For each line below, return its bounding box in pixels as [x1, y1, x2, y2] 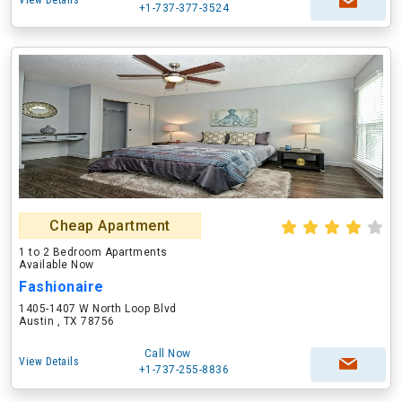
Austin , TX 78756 [19, 315, 115, 328]
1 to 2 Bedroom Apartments [19, 246, 168, 258]
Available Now [19, 258, 94, 271]
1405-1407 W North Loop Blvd [19, 302, 177, 315]
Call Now [144, 347, 191, 360]
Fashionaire [19, 278, 104, 295]
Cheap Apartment [49, 217, 170, 234]
